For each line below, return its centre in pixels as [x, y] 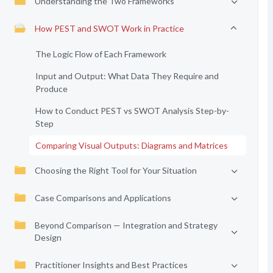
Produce [51, 89]
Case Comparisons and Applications [103, 198]
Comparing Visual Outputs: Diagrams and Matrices [131, 145]
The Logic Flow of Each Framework [101, 54]
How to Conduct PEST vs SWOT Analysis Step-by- [132, 111]
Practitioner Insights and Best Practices [111, 265]
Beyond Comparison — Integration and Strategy [126, 225]
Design [48, 237]
